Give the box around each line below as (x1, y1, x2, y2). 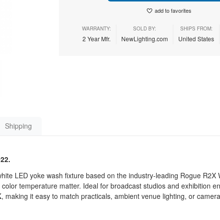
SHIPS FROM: (180, 25, 213, 32)
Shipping (5, 121, 32, 131)
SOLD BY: (133, 25, 156, 32)
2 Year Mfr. (82, 34, 110, 43)
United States (178, 34, 214, 43)
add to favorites (154, 6, 192, 14)
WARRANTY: (82, 25, 111, 32)
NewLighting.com (121, 34, 168, 43)
